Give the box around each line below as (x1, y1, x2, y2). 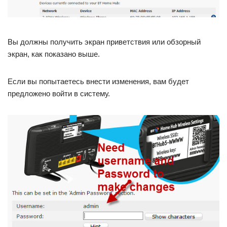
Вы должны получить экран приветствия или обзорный (8, 37, 201, 47)
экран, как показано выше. (8, 50, 100, 59)
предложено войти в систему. (8, 89, 110, 98)
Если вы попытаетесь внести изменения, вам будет (8, 77, 189, 86)
